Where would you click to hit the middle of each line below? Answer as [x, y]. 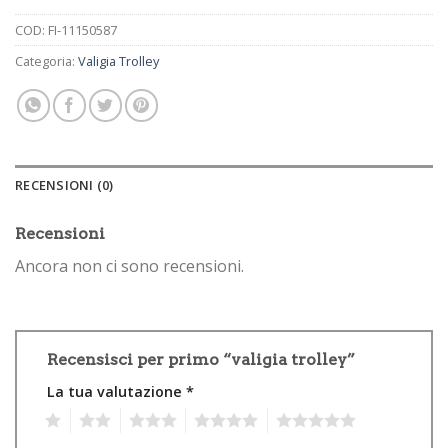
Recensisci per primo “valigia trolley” [203, 359]
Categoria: [46, 60]
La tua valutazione [116, 391]
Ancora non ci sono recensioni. [129, 265]
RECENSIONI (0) [64, 184]
